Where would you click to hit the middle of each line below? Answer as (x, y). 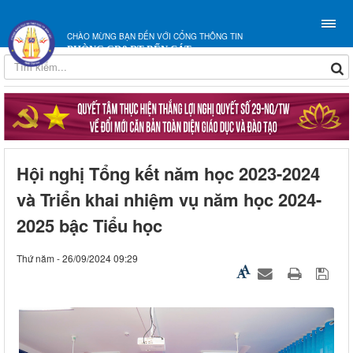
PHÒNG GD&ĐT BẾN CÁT (129, 49)
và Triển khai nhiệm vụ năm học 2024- (169, 199)
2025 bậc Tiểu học (89, 225)
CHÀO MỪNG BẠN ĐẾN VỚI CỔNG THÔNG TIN (155, 36)
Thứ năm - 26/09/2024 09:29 (77, 258)
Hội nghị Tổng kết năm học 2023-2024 (168, 173)
